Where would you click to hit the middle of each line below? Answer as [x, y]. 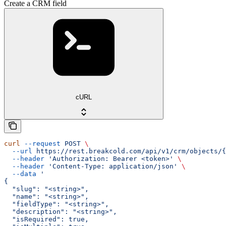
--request [40, 144]
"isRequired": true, [46, 219]
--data [20, 174]
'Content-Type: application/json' [111, 166]
